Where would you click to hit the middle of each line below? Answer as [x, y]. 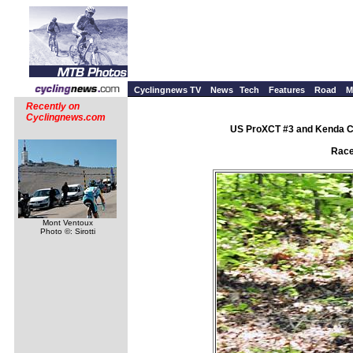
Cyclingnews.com [66, 117]
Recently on [53, 106]
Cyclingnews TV [167, 90]
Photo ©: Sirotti [67, 231]
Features [287, 90]
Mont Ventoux [67, 223]
